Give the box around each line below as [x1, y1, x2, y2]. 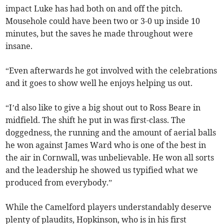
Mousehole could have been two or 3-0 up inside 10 [5, 16, 200, 26]
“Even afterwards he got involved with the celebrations [5, 65, 217, 76]
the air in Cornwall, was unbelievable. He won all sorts [5, 152, 214, 163]
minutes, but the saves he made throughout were [5, 28, 193, 39]
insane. [5, 41, 33, 51]
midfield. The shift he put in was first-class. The [5, 115, 186, 125]
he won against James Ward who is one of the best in [5, 140, 206, 150]
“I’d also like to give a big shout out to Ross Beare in [5, 102, 201, 113]
